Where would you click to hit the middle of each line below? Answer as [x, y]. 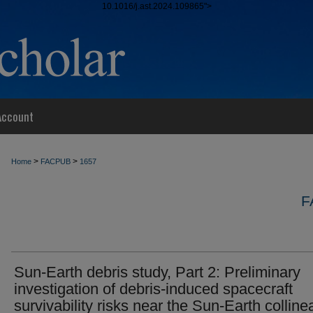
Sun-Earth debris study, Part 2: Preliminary [157, 272]
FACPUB [56, 161]
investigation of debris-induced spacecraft [153, 289]
